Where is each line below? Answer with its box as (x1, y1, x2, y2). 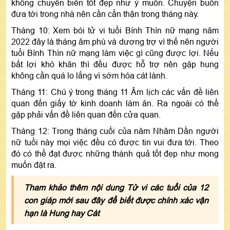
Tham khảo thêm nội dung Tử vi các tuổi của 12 (24, 182, 208, 192)
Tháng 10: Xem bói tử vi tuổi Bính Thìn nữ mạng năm (11, 25, 219, 35)
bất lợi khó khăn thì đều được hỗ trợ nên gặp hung (11, 59, 219, 69)
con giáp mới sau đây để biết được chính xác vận (24, 195, 208, 205)
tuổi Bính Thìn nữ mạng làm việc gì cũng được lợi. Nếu (11, 48, 219, 57)
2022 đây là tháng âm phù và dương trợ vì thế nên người (11, 36, 219, 46)
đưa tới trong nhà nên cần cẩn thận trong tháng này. (11, 9, 199, 18)
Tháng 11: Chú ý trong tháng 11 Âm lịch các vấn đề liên (11, 87, 219, 97)
